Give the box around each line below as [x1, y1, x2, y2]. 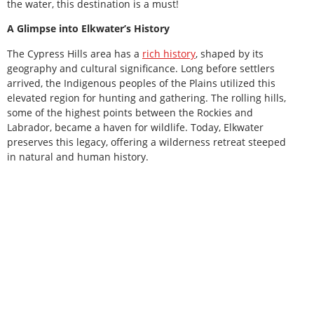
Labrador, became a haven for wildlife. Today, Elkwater [7, 120, 264, 134]
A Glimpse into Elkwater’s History [7, 22, 170, 36]
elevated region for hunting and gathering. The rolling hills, [7, 90, 286, 104]
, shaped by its [196, 46, 264, 60]
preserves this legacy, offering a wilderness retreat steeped [7, 135, 286, 149]
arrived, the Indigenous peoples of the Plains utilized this [7, 76, 275, 90]
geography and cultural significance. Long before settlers [7, 61, 275, 75]
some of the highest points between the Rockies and [7, 105, 253, 119]
